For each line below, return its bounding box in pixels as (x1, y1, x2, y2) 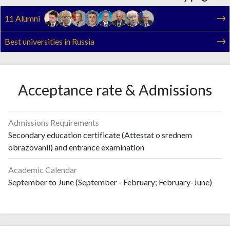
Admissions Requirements (8, 117, 99, 127)
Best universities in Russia (5, 36, 94, 46)
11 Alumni (5, 13, 40, 23)
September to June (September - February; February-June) (8, 177, 212, 187)
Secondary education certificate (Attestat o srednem (8, 129, 192, 140)
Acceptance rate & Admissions (18, 81, 212, 99)
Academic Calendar (8, 164, 77, 175)
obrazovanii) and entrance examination (8, 142, 144, 152)
